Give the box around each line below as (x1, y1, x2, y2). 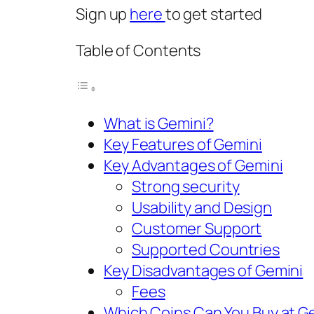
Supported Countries (132, 239, 280, 261)
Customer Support (132, 218, 262, 240)
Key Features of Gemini (104, 134, 262, 156)
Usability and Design (132, 197, 272, 219)
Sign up (76, 4, 130, 25)
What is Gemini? (104, 113, 214, 135)
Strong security (132, 176, 240, 198)
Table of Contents (76, 40, 201, 62)
